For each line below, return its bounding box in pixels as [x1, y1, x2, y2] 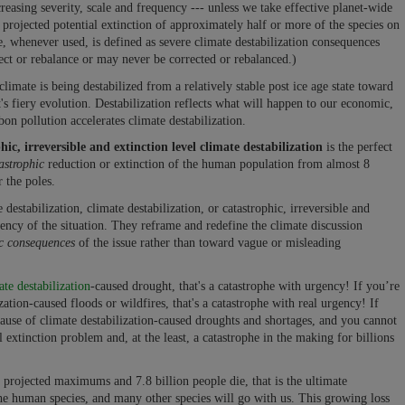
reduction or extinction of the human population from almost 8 [44, 157, 370, 172]
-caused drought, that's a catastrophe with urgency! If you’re [90, 279, 400, 293]
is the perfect [323, 140, 392, 155]
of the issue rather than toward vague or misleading [75, 235, 341, 250]
